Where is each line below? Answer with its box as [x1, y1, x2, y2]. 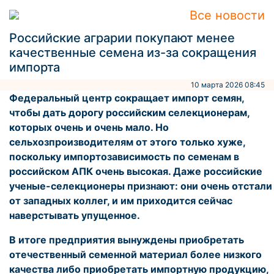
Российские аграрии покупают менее [9, 31, 235, 45]
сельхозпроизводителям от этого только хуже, [9, 136, 245, 148]
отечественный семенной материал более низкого [9, 248, 262, 261]
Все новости [190, 8, 265, 23]
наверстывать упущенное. [9, 209, 140, 221]
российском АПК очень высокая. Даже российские [9, 165, 262, 177]
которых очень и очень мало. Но [9, 121, 169, 133]
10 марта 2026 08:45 [191, 80, 265, 89]
